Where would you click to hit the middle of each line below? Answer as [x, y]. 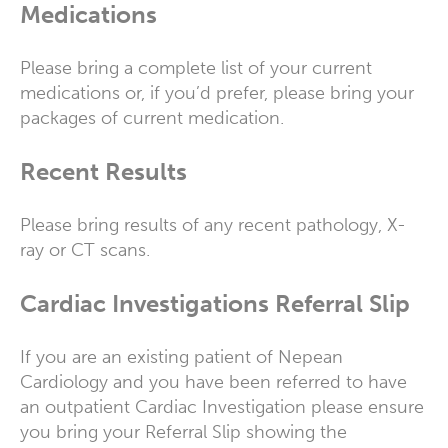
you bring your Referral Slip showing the [183, 431]
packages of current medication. [152, 117]
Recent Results [103, 171]
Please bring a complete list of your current [196, 67]
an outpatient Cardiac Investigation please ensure [222, 406]
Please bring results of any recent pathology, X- [213, 224]
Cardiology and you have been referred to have [213, 381]
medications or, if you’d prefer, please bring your [217, 92]
